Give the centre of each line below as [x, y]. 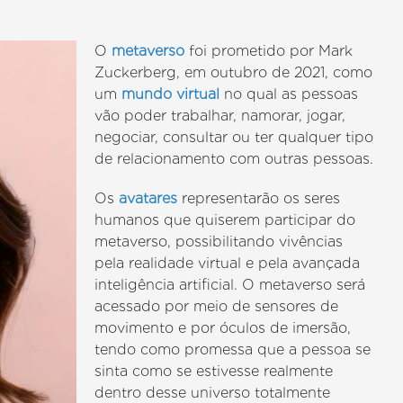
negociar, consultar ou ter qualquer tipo [234, 137]
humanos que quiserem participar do [225, 220]
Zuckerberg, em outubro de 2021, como [234, 72]
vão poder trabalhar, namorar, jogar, [220, 116]
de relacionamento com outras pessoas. [234, 159]
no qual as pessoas [289, 94]
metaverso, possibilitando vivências [219, 242]
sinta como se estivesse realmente [214, 371]
